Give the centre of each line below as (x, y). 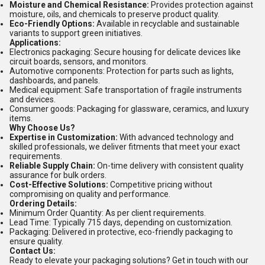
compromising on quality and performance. (90, 194)
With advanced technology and (176, 137)
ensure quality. (36, 241)
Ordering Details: (43, 203)
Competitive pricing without (160, 185)
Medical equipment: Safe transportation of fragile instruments (126, 90)
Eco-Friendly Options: (52, 24)
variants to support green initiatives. (76, 33)
